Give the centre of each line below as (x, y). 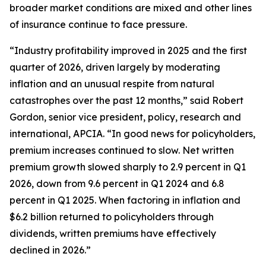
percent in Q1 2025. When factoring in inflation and (125, 200)
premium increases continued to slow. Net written (122, 150)
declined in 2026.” (50, 250)
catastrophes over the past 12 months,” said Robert (126, 100)
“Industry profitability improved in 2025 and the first (128, 50)
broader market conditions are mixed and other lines (131, 8)
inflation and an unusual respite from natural (112, 84)
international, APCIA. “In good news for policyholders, (132, 134)
